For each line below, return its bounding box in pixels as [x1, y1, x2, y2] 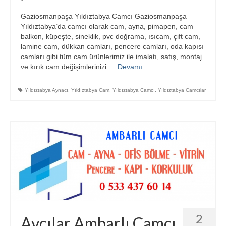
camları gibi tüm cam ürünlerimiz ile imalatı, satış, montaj [21, 52, 202, 61]
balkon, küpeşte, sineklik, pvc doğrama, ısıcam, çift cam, [21, 32, 200, 40]
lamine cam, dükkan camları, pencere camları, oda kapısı [21, 42, 204, 50]
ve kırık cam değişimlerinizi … [21, 63, 118, 71]
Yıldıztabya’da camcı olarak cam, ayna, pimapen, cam [21, 22, 193, 30]
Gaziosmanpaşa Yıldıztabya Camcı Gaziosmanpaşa [21, 12, 187, 20]
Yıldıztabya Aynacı [25, 87, 68, 93]
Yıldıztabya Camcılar [158, 87, 206, 93]
